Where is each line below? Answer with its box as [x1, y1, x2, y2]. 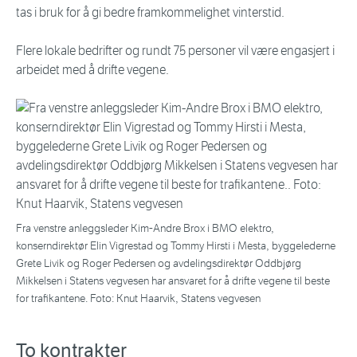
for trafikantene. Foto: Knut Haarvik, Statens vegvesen [16, 292, 261, 306]
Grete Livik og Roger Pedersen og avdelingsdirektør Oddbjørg [16, 257, 301, 271]
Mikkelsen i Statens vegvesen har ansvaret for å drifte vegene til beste [16, 274, 330, 288]
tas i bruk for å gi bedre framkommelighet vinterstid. [16, 5, 284, 21]
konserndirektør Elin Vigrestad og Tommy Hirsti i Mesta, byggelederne [16, 239, 335, 253]
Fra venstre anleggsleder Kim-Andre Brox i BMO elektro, [16, 222, 274, 236]
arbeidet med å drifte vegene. [16, 62, 169, 78]
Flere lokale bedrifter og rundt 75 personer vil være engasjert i [16, 43, 335, 59]
